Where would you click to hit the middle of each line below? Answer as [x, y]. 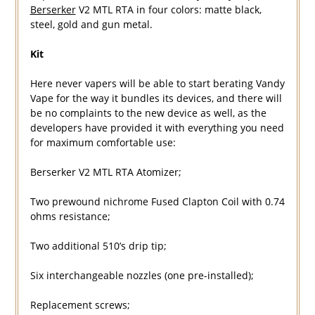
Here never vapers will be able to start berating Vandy [157, 84]
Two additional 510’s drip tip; [98, 246]
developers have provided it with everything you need [157, 128]
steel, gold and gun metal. [91, 25]
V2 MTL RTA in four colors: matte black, [168, 10]
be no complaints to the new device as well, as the [148, 113]
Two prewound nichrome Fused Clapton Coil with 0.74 [157, 202]
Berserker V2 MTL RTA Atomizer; [105, 172]
